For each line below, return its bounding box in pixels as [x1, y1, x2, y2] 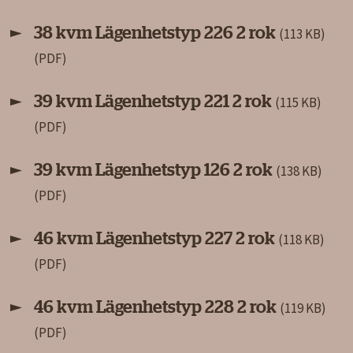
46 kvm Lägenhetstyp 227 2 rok [34, 229, 278, 247]
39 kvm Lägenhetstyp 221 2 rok [34, 92, 275, 110]
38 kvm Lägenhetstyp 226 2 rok [34, 24, 279, 42]
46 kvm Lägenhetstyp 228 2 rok [34, 298, 280, 316]
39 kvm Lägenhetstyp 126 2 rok [34, 161, 276, 179]
